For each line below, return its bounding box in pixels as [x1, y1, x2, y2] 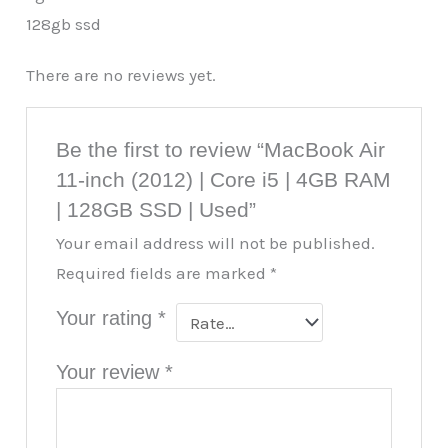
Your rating [55, 307, 158, 330]
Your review [55, 361, 165, 384]
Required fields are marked [55, 263, 270, 284]
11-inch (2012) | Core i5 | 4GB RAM [55, 168, 391, 193]
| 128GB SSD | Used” [55, 198, 256, 223]
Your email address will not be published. [55, 233, 375, 254]
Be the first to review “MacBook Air [55, 138, 385, 163]
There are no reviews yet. [26, 64, 217, 85]
